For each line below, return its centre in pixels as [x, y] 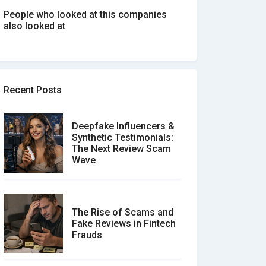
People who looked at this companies [85, 15]
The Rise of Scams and [123, 212]
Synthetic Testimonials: [123, 137]
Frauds [87, 235]
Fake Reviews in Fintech [124, 223]
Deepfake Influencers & [123, 126]
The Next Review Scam [121, 149]
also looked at [34, 26]
